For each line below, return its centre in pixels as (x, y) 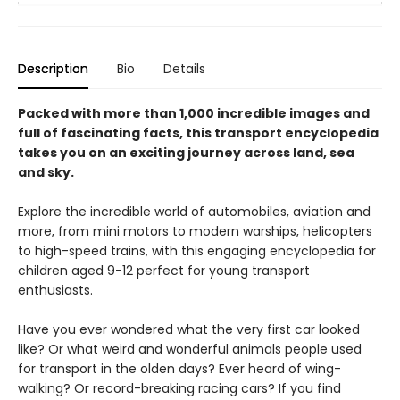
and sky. (46, 173)
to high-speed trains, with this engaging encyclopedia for (197, 251)
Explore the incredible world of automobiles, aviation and (194, 212)
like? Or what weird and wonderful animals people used (190, 350)
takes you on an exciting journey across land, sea (186, 153)
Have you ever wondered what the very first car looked (189, 330)
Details (184, 69)
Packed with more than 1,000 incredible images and (194, 114)
